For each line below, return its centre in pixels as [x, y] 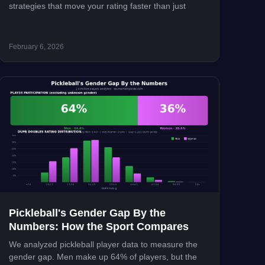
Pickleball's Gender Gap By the [87, 213]
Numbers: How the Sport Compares [98, 227]
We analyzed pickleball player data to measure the [103, 245]
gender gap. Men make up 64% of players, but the [103, 257]
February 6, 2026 [36, 47]
